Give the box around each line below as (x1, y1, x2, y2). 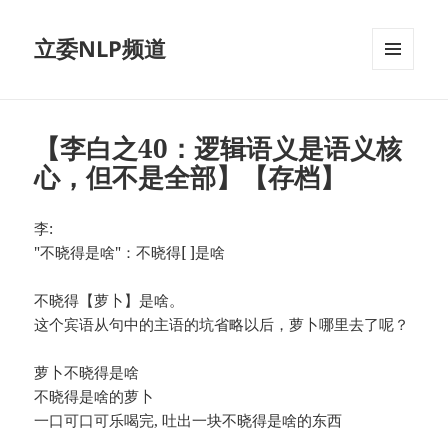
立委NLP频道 (34, 33, 167, 64)
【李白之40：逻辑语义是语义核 (34, 130, 403, 167)
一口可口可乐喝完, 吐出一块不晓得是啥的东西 (34, 410, 343, 431)
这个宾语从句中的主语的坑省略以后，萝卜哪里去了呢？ (34, 314, 410, 335)
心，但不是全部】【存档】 (34, 159, 347, 196)
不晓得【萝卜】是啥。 (34, 290, 185, 311)
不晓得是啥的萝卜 (34, 386, 155, 407)
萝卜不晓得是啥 (34, 362, 140, 383)
